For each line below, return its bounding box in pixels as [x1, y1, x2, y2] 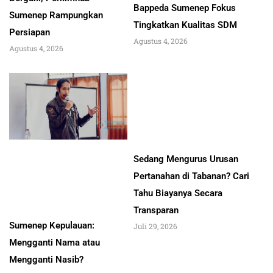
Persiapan [9, 27, 50, 38]
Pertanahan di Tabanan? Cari [133, 171, 249, 182]
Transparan [133, 205, 179, 216]
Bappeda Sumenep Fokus [133, 2, 236, 14]
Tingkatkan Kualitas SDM [133, 19, 237, 31]
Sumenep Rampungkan [9, 10, 103, 21]
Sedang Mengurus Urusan [133, 154, 238, 165]
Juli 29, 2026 [133, 221, 177, 232]
